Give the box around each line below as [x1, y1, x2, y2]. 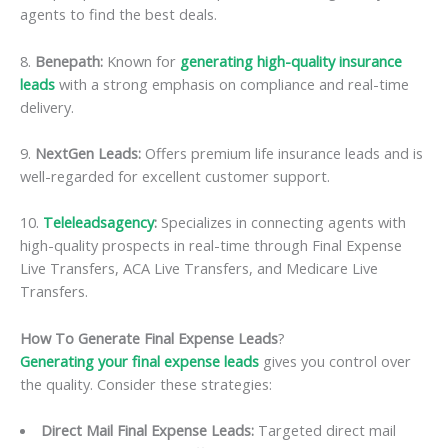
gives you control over [263, 350, 411, 371]
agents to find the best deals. [20, 4, 217, 25]
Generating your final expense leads [20, 350, 263, 371]
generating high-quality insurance [180, 50, 402, 71]
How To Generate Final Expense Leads [20, 327, 278, 348]
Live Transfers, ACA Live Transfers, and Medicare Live [20, 258, 378, 279]
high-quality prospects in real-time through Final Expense [20, 235, 402, 256]
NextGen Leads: [35, 143, 141, 164]
